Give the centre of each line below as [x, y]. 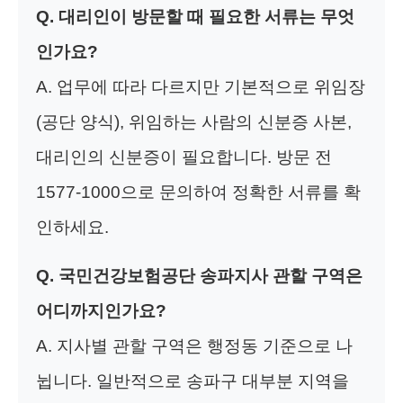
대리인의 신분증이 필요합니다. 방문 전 [184, 157]
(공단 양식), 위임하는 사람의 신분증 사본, [194, 121]
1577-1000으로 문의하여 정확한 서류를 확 [198, 192]
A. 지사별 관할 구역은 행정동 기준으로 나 [194, 345]
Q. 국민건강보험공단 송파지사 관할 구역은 [199, 275]
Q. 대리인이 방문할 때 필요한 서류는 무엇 [195, 16]
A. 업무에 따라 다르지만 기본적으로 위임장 [201, 86]
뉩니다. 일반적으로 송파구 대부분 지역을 [193, 381]
